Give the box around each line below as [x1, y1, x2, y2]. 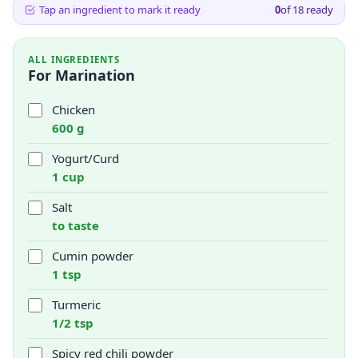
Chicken [52, 101, 95, 117]
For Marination [28, 66, 135, 85]
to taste [52, 217, 99, 233]
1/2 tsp [52, 315, 93, 331]
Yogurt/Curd [52, 150, 119, 166]
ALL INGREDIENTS [28, 54, 120, 66]
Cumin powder [52, 248, 133, 264]
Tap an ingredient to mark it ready [39, 2, 201, 17]
